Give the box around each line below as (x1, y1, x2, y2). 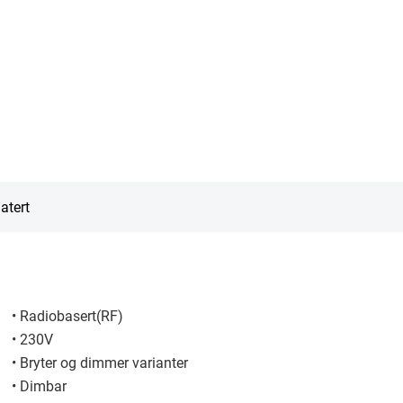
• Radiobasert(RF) (12, 306, 124, 325)
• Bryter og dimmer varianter (12, 353, 189, 372)
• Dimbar (12, 376, 67, 395)
